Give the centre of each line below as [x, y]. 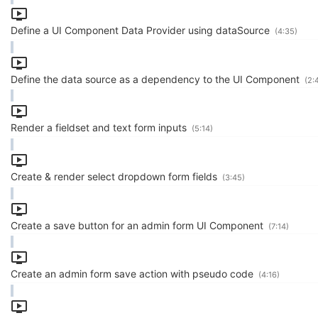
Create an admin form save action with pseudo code [133, 274]
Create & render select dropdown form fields [115, 177]
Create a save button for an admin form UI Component [138, 225]
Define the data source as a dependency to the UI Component [157, 79]
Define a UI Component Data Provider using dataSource [142, 31]
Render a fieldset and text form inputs [100, 128]
